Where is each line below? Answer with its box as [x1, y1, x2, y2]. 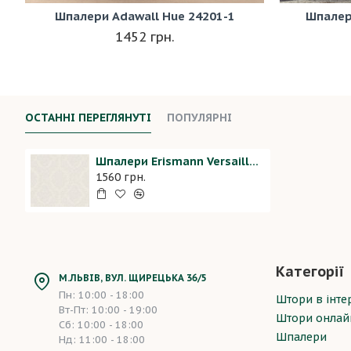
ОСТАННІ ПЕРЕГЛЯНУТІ [25, 110, 151, 125]
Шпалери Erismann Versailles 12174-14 [248, 154, 259, 169]
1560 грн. [95, 170, 146, 185]
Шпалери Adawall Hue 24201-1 [54, 9, 235, 24]
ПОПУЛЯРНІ [167, 110, 232, 125]
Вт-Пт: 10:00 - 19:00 [59, 303, 157, 317]
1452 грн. [114, 28, 175, 46]
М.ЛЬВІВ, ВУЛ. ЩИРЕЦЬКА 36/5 [59, 272, 207, 284]
